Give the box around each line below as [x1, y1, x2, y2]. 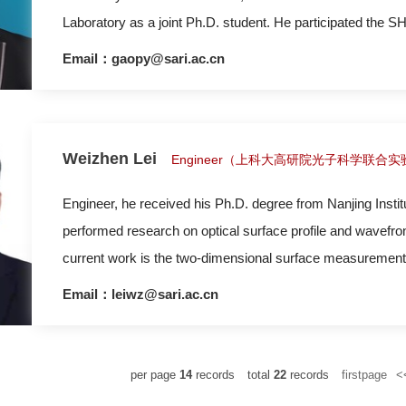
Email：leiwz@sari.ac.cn [63, 286, 218, 302]
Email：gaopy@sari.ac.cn [63, 51, 225, 66]
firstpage [342, 368, 387, 382]
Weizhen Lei [63, 150, 157, 168]
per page [130, 368, 179, 382]
